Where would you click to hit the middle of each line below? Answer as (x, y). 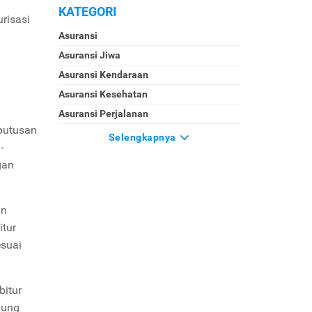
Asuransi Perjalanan (103, 114)
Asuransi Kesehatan (103, 94)
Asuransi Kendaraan (103, 75)
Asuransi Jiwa (89, 55)
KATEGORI (87, 11)
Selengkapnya (143, 137)
